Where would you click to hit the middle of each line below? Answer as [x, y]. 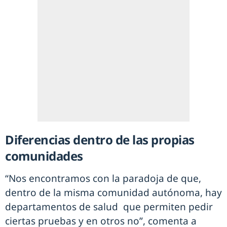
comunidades [44, 156]
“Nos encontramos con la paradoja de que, [103, 179]
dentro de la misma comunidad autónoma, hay [113, 193]
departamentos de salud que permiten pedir [109, 207]
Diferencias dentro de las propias [100, 140]
